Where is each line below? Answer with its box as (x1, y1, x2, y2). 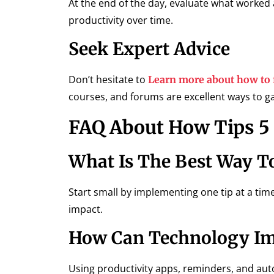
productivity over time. (68, 13, 173, 27)
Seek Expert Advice (68, 38, 230, 61)
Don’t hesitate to (68, 73, 148, 87)
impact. (68, 202, 103, 216)
